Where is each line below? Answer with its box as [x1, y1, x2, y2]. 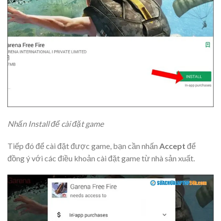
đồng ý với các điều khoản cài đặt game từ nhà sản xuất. [7, 153, 195, 163]
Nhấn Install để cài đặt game [7, 118, 104, 128]
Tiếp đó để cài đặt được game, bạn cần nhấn [7, 141, 159, 151]
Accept [159, 141, 185, 151]
